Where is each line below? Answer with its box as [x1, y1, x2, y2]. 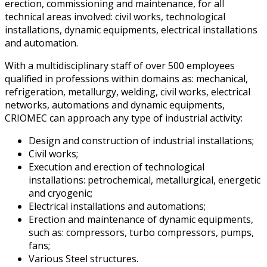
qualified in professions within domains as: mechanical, [5, 72, 248, 86]
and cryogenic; [29, 187, 92, 200]
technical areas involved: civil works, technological [5, 10, 225, 24]
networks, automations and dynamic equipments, [5, 98, 225, 112]
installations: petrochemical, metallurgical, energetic [29, 173, 260, 187]
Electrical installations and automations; [29, 200, 206, 213]
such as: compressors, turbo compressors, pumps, [29, 226, 254, 240]
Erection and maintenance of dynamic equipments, [29, 213, 253, 226]
